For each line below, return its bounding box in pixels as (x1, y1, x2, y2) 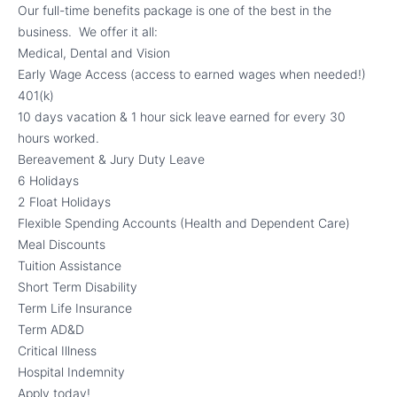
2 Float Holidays (18, 194, 111, 209)
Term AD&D (18, 322, 84, 337)
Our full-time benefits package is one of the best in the (18, 3, 331, 18)
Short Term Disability (18, 279, 137, 294)
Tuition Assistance (18, 258, 121, 273)
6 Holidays (18, 173, 79, 188)
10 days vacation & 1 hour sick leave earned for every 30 (18, 109, 346, 124)
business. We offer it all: (18, 24, 158, 39)
